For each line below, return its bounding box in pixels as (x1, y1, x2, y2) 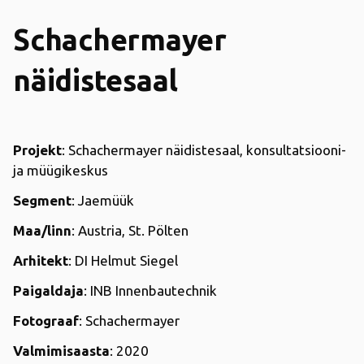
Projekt (13, 141, 62, 158)
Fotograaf (13, 312, 79, 328)
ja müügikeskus (13, 162, 108, 178)
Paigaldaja (13, 282, 84, 298)
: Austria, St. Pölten (71, 222, 188, 238)
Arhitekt (13, 252, 68, 268)
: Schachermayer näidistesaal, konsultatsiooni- (62, 141, 346, 158)
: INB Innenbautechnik (84, 282, 217, 298)
